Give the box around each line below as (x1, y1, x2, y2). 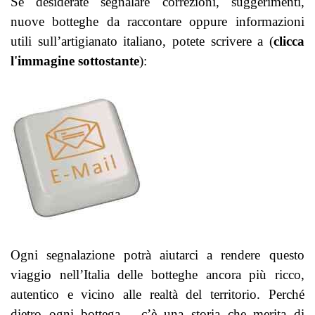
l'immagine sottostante (11, 53, 139, 68)
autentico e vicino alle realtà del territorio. (11, 286, 269, 302)
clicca (273, 33, 304, 49)
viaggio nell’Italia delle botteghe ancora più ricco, (11, 266, 304, 282)
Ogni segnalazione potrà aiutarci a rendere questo (11, 247, 304, 262)
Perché (268, 286, 304, 302)
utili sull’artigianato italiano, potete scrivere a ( (11, 33, 274, 49)
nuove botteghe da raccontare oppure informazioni (11, 13, 304, 29)
